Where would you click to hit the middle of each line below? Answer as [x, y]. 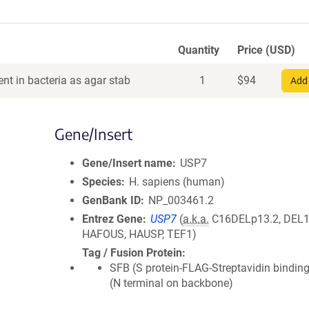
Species [102, 182]
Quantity [199, 50]
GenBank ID [111, 200]
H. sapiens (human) [177, 182]
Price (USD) [266, 50]
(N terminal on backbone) [171, 283]
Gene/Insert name [127, 163]
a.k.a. [196, 219]
